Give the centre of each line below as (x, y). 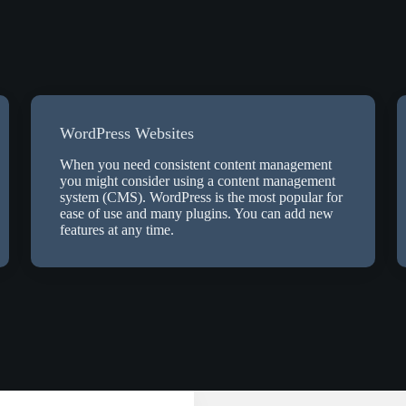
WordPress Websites (127, 133)
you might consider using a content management (198, 181)
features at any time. (117, 230)
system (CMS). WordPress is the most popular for (202, 198)
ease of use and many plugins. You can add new (197, 214)
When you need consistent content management (196, 165)
